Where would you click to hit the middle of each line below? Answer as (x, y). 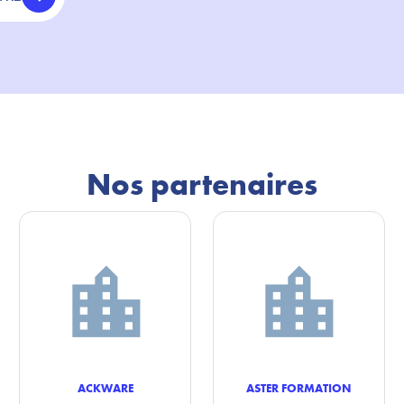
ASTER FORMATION (299, 388)
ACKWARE (105, 388)
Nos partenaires (202, 184)
